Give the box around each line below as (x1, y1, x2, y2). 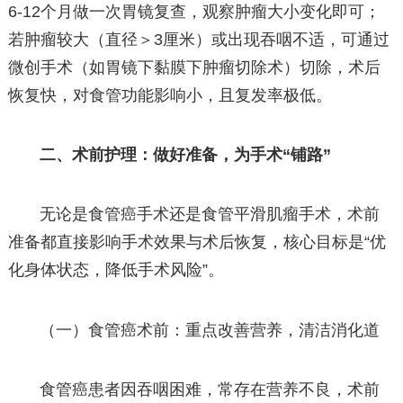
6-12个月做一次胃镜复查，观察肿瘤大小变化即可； (7, 3, 381, 22)
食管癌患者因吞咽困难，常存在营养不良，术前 (40, 380, 381, 399)
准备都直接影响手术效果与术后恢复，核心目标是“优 (7, 233, 386, 252)
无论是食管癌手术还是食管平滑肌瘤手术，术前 (40, 205, 381, 224)
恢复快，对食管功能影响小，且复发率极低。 (7, 86, 332, 105)
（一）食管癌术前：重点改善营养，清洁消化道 (40, 320, 381, 339)
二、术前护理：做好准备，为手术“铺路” (40, 146, 332, 165)
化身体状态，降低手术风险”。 (7, 261, 224, 280)
